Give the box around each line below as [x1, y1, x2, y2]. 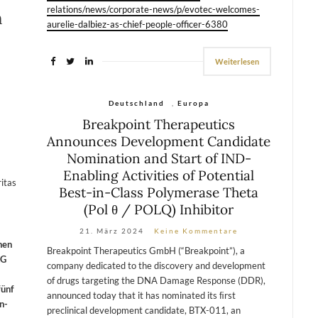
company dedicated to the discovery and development [46, 259, 265, 271]
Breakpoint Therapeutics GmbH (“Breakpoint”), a [46, 244, 245, 256]
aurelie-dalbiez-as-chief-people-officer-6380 [46, 18, 228, 30]
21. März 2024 [79, 226, 145, 235]
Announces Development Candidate [47, 132, 271, 150]
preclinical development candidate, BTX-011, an [46, 304, 241, 316]
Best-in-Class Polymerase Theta [59, 183, 259, 201]
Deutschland [108, 98, 165, 107]
